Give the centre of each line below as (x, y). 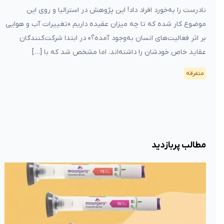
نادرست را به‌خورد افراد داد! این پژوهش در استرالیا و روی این (116, 10)
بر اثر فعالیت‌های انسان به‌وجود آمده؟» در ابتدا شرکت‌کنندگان (113, 38)
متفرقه (195, 73)
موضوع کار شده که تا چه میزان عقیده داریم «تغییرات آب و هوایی (106, 24)
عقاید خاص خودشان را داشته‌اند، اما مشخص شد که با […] (119, 52)
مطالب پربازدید (179, 145)
